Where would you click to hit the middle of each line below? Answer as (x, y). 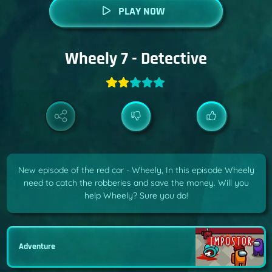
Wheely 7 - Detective (136, 59)
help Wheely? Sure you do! (136, 196)
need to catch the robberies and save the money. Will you (136, 183)
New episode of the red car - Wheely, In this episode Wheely (136, 170)
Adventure (37, 246)
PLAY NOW (141, 11)
